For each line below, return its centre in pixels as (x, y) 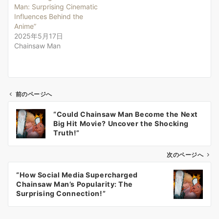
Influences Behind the (49, 17)
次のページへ (185, 155)
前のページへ (34, 95)
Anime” (25, 26)
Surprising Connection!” (61, 194)
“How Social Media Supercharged (77, 175)
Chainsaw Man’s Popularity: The (75, 184)
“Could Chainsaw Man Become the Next (126, 114)
